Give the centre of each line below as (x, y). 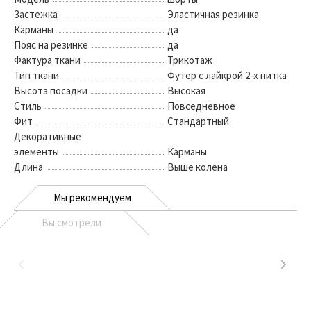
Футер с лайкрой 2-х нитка (227, 75)
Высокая (186, 91)
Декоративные (48, 136)
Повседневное (201, 106)
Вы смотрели (71, 222)
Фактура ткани (47, 60)
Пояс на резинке (51, 45)
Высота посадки (51, 91)
